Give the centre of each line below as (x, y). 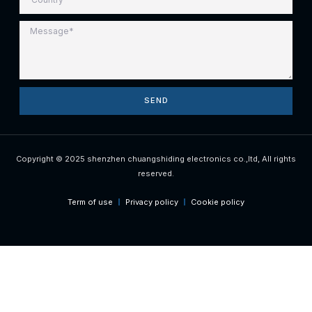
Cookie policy (218, 202)
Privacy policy (152, 202)
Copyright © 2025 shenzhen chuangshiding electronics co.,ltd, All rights (156, 158)
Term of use (90, 202)
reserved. (156, 173)
